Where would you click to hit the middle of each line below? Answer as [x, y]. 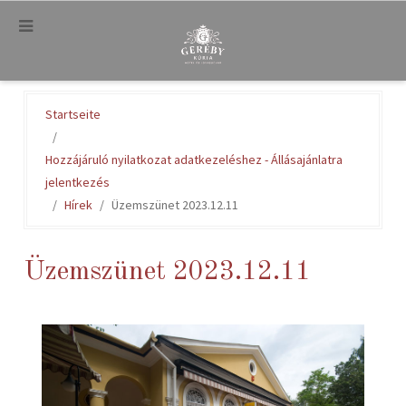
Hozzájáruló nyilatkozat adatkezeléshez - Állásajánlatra [194, 159]
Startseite [73, 114]
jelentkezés [77, 182]
